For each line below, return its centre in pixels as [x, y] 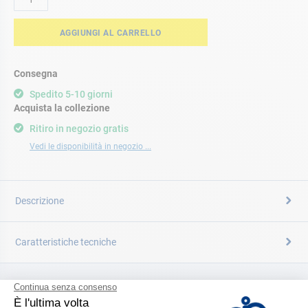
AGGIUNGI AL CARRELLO [110, 33]
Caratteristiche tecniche [66, 242]
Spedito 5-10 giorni [71, 94]
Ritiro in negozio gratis [79, 129]
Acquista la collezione [62, 108]
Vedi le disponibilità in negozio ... [90, 146]
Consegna [36, 74]
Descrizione [40, 201]
